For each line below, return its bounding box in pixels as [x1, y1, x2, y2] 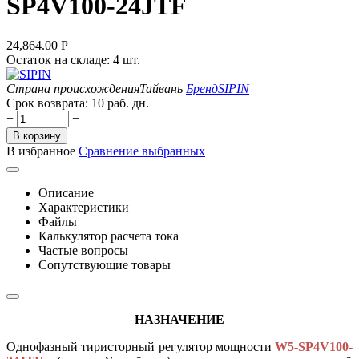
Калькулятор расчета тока [38, 228, 179, 243]
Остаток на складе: [6, 52, 110, 67]
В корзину [13, 129, 61, 142]
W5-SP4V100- [275, 339, 353, 353]
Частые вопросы [38, 243, 128, 257]
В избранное [6, 143, 75, 158]
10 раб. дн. [91, 95, 149, 110]
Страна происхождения [6, 81, 139, 95]
